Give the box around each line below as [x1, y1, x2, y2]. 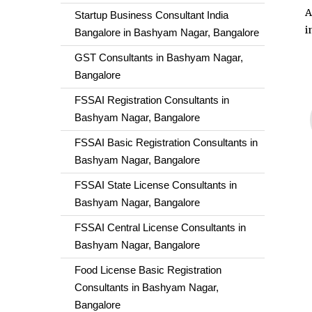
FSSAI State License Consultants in [75, 179, 237, 191]
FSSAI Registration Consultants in [75, 94, 229, 106]
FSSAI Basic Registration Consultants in [75, 136, 258, 148]
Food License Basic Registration [75, 264, 221, 276]
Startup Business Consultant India [75, 9, 228, 21]
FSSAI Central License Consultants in [75, 221, 246, 233]
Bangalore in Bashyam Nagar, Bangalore [75, 26, 259, 38]
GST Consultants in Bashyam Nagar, [75, 52, 243, 63]
